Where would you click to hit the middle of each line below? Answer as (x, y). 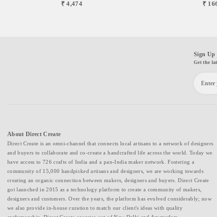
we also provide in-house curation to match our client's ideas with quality (95, 208)
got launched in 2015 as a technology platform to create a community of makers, (105, 189)
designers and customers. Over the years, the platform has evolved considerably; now (110, 198)
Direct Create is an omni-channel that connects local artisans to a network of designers (110, 143)
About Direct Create (34, 134)
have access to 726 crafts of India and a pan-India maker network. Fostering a (101, 162)
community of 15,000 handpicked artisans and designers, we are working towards (105, 171)
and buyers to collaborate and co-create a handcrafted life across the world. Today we (110, 152)
